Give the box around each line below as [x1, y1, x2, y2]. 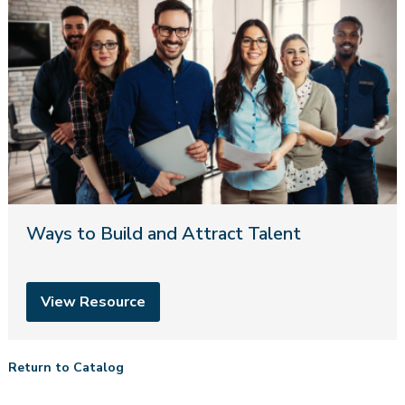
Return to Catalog [7, 358, 124, 376]
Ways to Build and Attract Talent [25, 221, 301, 246]
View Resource [40, 291, 146, 312]
